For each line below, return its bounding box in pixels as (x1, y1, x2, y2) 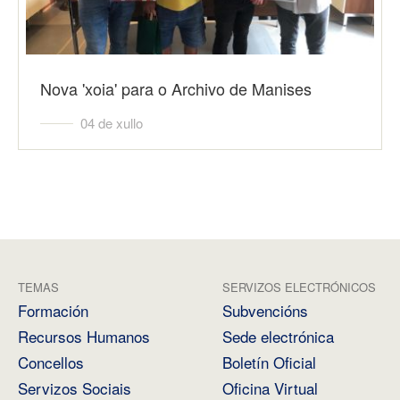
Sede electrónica (222, 325, 334, 347)
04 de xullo (80, 113, 143, 132)
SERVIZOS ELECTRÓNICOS (222, 279, 376, 296)
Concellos (18, 351, 84, 373)
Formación (18, 299, 88, 321)
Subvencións (222, 299, 308, 321)
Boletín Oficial (222, 351, 316, 373)
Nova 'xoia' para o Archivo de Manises (40, 77, 312, 100)
